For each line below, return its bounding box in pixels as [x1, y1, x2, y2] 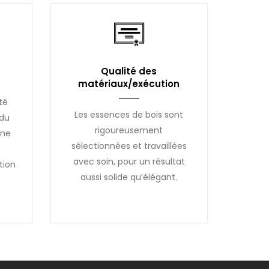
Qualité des [101, 64, 157, 77]
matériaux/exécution [78, 77, 180, 90]
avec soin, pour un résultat [73, 155, 185, 168]
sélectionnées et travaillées [71, 139, 187, 152]
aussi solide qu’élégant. [80, 171, 178, 183]
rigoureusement [95, 124, 163, 136]
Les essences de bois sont [74, 108, 184, 121]
